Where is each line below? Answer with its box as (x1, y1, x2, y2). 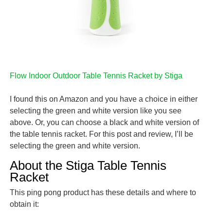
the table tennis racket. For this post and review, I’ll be (10, 130, 193, 139)
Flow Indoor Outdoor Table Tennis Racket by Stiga (10, 72, 182, 80)
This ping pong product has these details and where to (10, 188, 196, 197)
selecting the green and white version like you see (10, 107, 182, 115)
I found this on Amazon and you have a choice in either (10, 95, 198, 104)
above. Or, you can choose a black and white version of (10, 118, 199, 127)
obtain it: (10, 200, 39, 209)
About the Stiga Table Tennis (10, 158, 166, 173)
